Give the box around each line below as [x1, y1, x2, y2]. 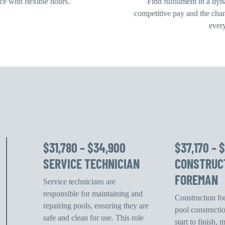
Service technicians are [43, 177, 116, 186]
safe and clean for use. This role [43, 213, 144, 222]
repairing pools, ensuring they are [43, 201, 149, 210]
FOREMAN [174, 171, 218, 187]
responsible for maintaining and [43, 189, 143, 198]
